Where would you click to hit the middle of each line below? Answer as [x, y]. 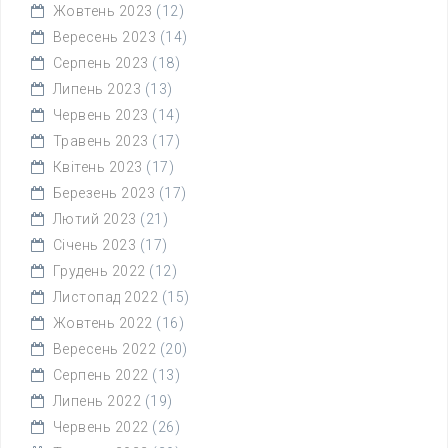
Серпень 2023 [100, 63]
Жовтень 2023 [102, 11]
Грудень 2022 [99, 271]
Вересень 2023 [104, 37]
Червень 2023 [100, 115]
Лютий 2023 [94, 219]
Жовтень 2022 [102, 323]
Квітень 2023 [97, 167]
